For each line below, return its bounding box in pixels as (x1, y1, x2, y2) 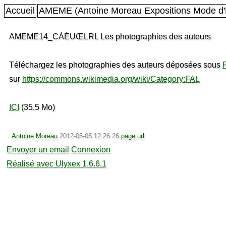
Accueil (6, 6, 35, 16)
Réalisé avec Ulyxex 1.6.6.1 (7, 159, 106, 168)
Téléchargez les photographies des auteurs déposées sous (9, 61, 222, 69)
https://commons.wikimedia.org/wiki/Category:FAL (22, 75, 200, 83)
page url (121, 132, 144, 140)
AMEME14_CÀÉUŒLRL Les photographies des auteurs (9, 32, 211, 41)
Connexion (71, 145, 110, 154)
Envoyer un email (7, 145, 69, 154)
